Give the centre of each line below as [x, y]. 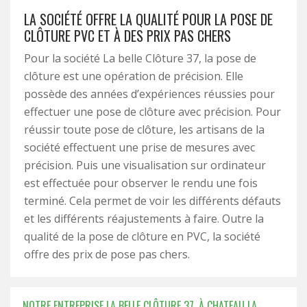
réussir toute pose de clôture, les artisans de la [144, 130]
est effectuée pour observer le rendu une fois [141, 183]
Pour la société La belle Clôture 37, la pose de [140, 58]
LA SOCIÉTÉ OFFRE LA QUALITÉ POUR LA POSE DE [148, 19]
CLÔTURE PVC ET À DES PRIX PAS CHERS [127, 36]
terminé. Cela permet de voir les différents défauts [152, 201]
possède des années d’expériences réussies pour [149, 94]
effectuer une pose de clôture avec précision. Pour [152, 112]
